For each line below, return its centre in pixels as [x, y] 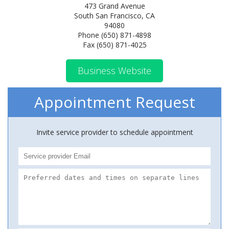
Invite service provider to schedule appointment [114, 132]
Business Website [114, 71]
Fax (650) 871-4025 [114, 45]
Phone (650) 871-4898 [114, 35]
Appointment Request [114, 102]
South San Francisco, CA [114, 16]
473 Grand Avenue [114, 6]
